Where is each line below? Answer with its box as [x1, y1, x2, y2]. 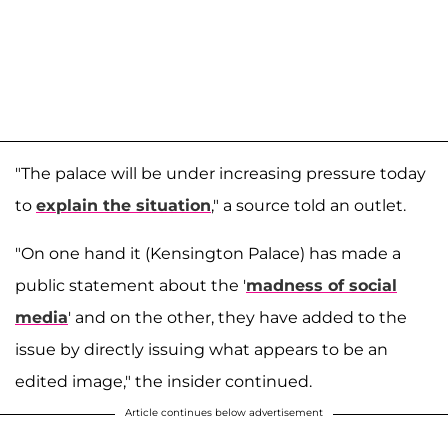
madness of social [246, 276, 397, 296]
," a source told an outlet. [211, 196, 406, 216]
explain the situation [36, 196, 211, 216]
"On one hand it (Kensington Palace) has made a [15, 244, 401, 264]
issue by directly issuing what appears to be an [15, 340, 388, 360]
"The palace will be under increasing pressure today [15, 164, 426, 184]
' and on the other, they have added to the [68, 308, 407, 328]
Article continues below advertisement [125, 406, 323, 420]
